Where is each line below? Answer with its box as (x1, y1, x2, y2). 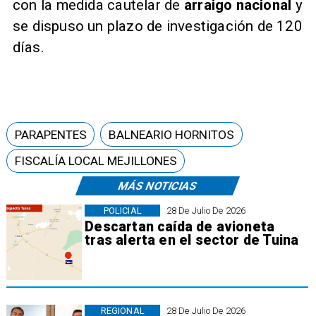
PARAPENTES (14, 127, 87, 142)
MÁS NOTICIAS (115, 178, 200, 193)
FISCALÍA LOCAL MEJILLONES (14, 153, 177, 168)
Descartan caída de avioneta (85, 218, 275, 235)
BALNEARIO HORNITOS (108, 127, 234, 142)
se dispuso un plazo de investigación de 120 (12, 18, 303, 35)
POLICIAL (103, 205, 142, 216)
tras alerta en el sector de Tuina (85, 231, 299, 248)
